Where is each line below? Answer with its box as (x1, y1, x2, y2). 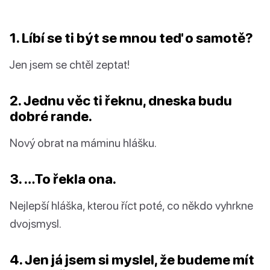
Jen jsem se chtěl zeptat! (10, 57, 130, 72)
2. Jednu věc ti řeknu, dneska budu (10, 92, 232, 109)
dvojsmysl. (10, 216, 61, 231)
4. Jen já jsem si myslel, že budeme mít (10, 251, 254, 268)
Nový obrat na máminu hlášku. (10, 136, 157, 150)
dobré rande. (10, 108, 92, 125)
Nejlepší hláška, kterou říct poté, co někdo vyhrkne (10, 198, 253, 213)
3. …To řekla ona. (10, 171, 116, 187)
